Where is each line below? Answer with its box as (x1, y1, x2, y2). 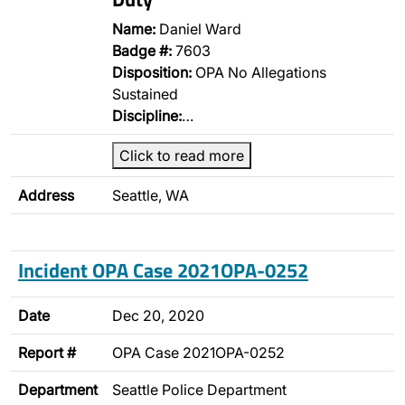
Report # (18, 344, 76, 362)
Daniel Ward (155, 20, 241, 38)
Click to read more (119, 146, 244, 165)
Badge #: (112, 42, 172, 60)
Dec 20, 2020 (112, 306, 204, 325)
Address (18, 186, 74, 204)
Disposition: (112, 63, 192, 81)
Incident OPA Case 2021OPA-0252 (18, 255, 308, 285)
